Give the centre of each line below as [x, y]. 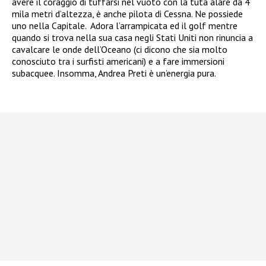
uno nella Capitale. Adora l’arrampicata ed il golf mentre [125, 25]
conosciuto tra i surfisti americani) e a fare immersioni [118, 61]
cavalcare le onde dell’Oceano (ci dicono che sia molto [120, 49]
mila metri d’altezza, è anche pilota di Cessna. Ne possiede [127, 13]
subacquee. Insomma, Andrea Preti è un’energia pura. [114, 73]
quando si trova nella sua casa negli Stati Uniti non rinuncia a [132, 37]
